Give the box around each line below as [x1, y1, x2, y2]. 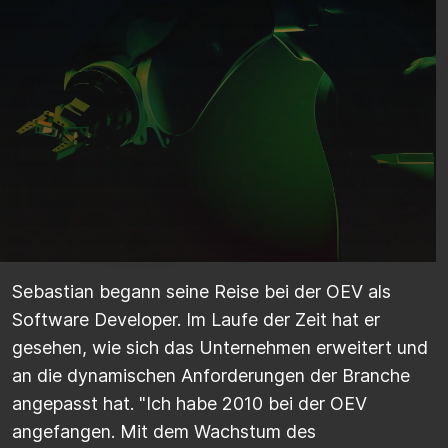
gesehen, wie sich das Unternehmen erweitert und [12, 337, 428, 359]
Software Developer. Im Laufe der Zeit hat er [12, 309, 380, 331]
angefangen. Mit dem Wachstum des [12, 421, 316, 443]
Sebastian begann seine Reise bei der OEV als [12, 281, 391, 303]
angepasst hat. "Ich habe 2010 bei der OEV [12, 393, 367, 415]
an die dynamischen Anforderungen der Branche [12, 365, 410, 387]
